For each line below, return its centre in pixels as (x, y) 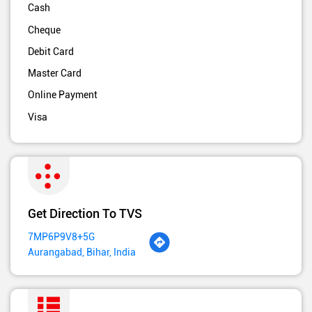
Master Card (55, 73)
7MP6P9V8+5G (61, 237)
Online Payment (63, 95)
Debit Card (51, 52)
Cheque (44, 30)
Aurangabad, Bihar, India (82, 252)
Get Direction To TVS (85, 213)
